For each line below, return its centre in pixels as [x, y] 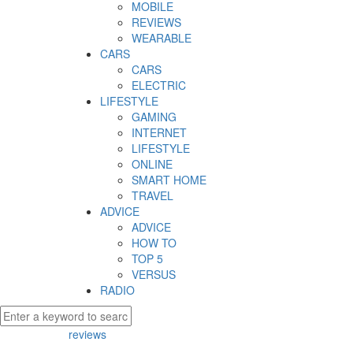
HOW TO [154, 243]
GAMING [154, 117]
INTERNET [159, 133]
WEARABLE [162, 38]
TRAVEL [152, 196]
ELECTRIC [159, 85]
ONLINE [152, 164]
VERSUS [154, 275]
